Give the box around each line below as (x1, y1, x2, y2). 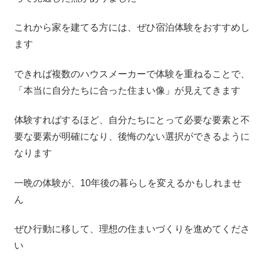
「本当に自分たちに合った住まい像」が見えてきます (14, 85, 240, 95)
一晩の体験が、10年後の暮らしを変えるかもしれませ (14, 177, 242, 188)
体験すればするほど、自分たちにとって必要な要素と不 (14, 115, 250, 126)
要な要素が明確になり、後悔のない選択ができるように (14, 131, 250, 142)
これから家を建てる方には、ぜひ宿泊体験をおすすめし (14, 22, 250, 33)
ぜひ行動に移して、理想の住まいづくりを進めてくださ (14, 223, 250, 234)
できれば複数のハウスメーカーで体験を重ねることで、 (14, 68, 250, 79)
